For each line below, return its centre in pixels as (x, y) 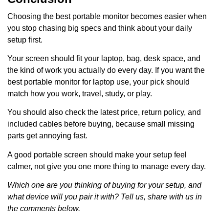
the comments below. (44, 209)
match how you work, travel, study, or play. (80, 94)
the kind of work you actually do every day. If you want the (106, 70)
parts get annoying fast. (47, 136)
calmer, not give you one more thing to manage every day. (107, 166)
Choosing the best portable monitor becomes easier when (107, 16)
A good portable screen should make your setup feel (97, 154)
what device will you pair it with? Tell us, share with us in (105, 197)
